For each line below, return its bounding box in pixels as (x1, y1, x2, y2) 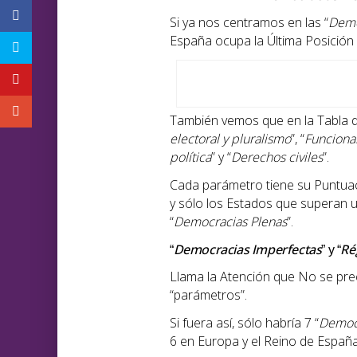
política (170, 148, 211, 167)
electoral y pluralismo (170, 130, 291, 148)
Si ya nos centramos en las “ (170, 14, 328, 32)
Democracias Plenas (174, 213, 287, 231)
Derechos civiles (231, 148, 323, 167)
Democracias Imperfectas (173, 241, 322, 259)
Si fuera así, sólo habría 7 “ (170, 314, 319, 332)
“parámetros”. (170, 286, 247, 304)
